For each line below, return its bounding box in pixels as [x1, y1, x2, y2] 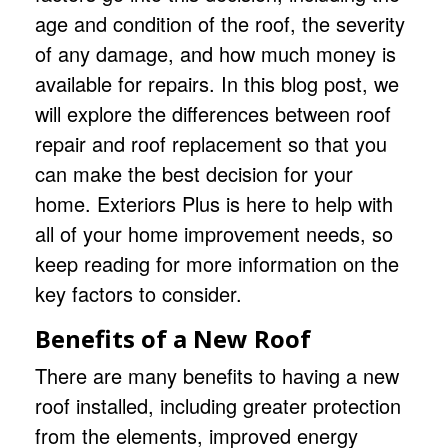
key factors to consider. [35, 278, 242, 308]
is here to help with [220, 188, 393, 218]
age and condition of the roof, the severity [35, 8, 405, 38]
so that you [282, 128, 387, 158]
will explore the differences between [35, 98, 356, 128]
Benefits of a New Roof [35, 321, 311, 355]
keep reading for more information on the [35, 248, 399, 278]
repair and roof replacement [35, 128, 282, 158]
